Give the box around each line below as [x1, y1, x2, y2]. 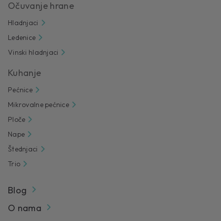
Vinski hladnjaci [8, 48, 59, 57]
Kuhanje [8, 67, 41, 79]
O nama [8, 202, 42, 214]
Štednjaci [8, 145, 38, 154]
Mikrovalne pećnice [8, 100, 70, 110]
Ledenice [8, 33, 36, 42]
